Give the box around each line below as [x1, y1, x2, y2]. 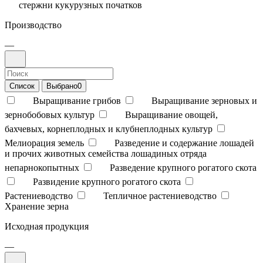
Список [9, 81, 35, 90]
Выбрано [46, 81, 77, 90]
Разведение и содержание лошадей [114, 137, 254, 148]
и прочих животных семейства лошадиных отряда [5, 148, 207, 159]
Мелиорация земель [5, 137, 84, 148]
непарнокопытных [5, 162, 79, 173]
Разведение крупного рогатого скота [110, 162, 257, 173]
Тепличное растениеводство [103, 190, 217, 201]
